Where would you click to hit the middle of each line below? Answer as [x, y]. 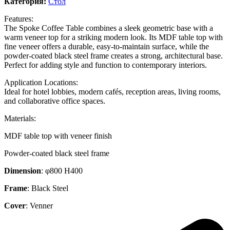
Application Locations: [41, 82]
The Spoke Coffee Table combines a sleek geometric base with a [109, 28]
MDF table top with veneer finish [58, 136]
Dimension [23, 170]
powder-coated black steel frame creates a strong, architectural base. [113, 55]
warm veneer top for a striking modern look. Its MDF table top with [113, 37]
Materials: [20, 118]
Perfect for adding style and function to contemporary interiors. [106, 65]
